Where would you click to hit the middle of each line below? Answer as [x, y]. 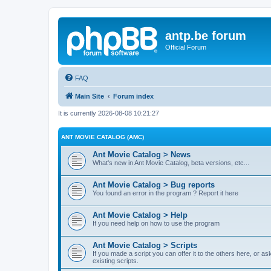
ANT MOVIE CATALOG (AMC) [103, 137]
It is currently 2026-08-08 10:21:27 [109, 113]
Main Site [90, 96]
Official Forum [186, 47]
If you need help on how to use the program [156, 223]
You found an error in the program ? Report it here [165, 193]
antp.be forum [206, 36]
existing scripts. [116, 261]
